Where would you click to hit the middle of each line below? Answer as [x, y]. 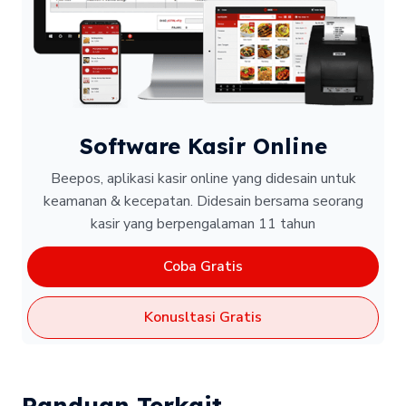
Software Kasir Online [203, 145]
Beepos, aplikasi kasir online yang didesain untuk [203, 178]
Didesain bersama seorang [280, 201]
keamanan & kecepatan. [120, 201]
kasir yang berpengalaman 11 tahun [203, 223]
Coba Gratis [203, 266]
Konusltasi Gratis [203, 317]
